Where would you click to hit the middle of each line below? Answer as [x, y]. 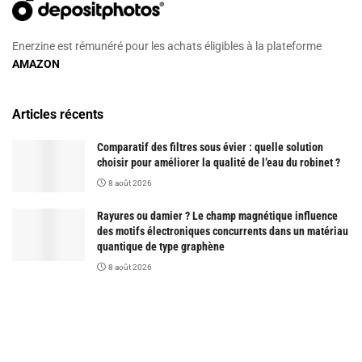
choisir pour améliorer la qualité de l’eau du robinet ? [219, 163]
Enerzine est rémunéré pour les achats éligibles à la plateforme [167, 46]
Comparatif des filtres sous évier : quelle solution [210, 147]
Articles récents [58, 115]
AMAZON [36, 64]
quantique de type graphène [161, 247]
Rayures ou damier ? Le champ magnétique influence [217, 216]
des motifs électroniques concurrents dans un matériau [223, 232]
